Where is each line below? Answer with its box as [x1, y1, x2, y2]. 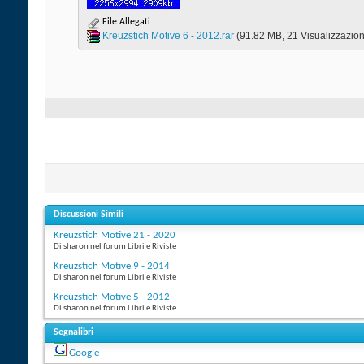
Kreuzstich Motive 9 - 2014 [54, 261, 170, 272]
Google [69, 348, 99, 359]
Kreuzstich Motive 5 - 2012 [54, 292, 170, 303]
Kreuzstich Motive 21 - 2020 [54, 230, 175, 241]
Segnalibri [54, 327, 93, 338]
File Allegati [100, 17, 150, 28]
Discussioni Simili [54, 210, 123, 220]
